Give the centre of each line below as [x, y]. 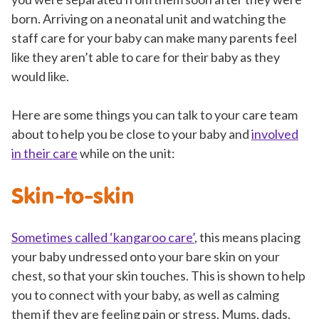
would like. [40, 77]
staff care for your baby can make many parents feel [154, 38]
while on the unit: [126, 153]
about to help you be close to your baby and [131, 134]
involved [275, 134]
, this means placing [247, 237]
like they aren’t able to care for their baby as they [146, 57]
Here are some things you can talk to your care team [155, 115]
